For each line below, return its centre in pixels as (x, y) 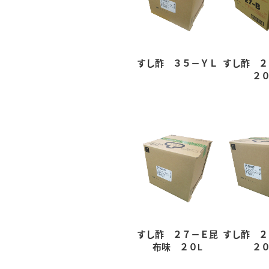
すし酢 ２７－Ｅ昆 (178, 234)
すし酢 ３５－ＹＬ (178, 63)
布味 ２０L (178, 247)
